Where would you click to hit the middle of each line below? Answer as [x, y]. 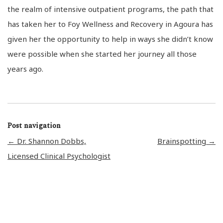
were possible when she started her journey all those [102, 54]
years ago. [25, 68]
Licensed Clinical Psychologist [59, 156]
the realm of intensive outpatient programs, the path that [111, 9]
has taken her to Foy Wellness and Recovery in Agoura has [110, 24]
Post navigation [34, 125]
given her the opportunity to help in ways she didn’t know [110, 39]
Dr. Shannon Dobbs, [51, 141]
